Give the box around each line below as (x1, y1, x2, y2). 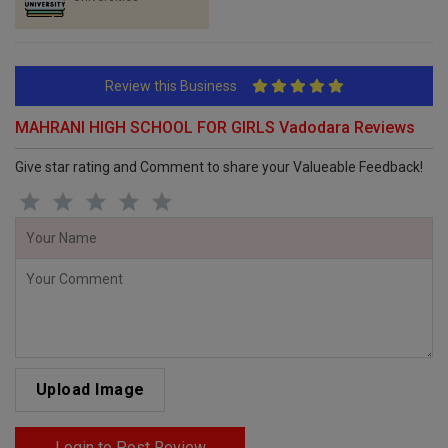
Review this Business (104, 78, 252, 94)
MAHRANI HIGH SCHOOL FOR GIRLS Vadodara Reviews (15, 118, 415, 137)
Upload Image (35, 380, 145, 399)
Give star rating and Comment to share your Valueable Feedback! (15, 159, 423, 175)
